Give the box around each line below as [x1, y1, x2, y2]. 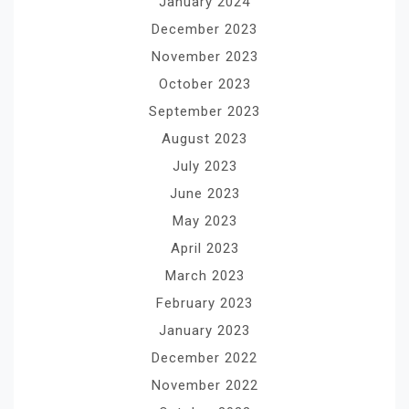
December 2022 [152, 349, 257, 366]
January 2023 [159, 321, 250, 339]
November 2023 [151, 47, 258, 65]
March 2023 [164, 267, 245, 284]
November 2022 [151, 376, 258, 393]
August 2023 [162, 130, 247, 147]
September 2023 [149, 102, 260, 120]
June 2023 [169, 184, 240, 202]
